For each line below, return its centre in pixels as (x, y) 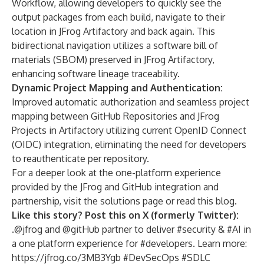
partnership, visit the (56, 201)
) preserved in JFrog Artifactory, (149, 60)
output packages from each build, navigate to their (118, 17)
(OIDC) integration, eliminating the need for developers (129, 144)
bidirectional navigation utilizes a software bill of (115, 45)
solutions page (132, 201)
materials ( (34, 60)
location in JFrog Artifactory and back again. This (113, 31)
